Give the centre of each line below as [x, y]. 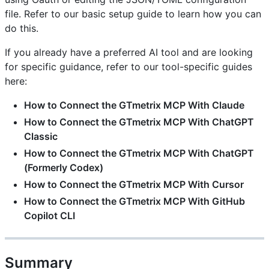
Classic [41, 136]
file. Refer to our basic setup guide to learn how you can [133, 14]
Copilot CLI [50, 215]
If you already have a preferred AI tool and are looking [129, 52]
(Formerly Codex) [64, 167]
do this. [22, 28]
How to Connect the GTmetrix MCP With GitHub [134, 201]
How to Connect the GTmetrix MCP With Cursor [134, 184]
